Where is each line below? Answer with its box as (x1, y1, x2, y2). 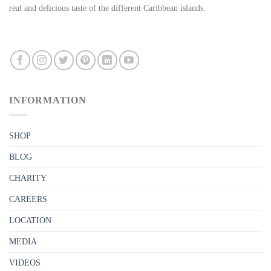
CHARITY (9, 173, 47, 183)
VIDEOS (9, 258, 41, 267)
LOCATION (9, 215, 51, 225)
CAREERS (9, 194, 47, 204)
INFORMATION (9, 95, 87, 106)
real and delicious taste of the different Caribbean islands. (9, 3, 206, 13)
